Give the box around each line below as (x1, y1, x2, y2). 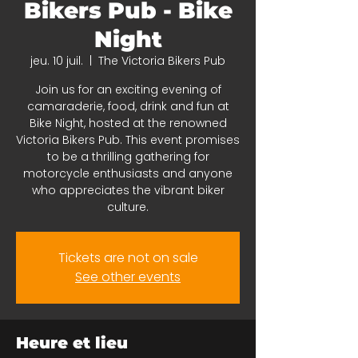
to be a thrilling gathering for (46, 149, 209, 165)
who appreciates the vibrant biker (31, 182, 225, 198)
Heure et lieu (16, 333, 128, 352)
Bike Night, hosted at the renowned (29, 115, 227, 131)
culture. (107, 199, 149, 215)
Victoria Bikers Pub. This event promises (16, 132, 240, 148)
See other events (75, 268, 181, 286)
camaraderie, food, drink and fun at (26, 98, 229, 114)
